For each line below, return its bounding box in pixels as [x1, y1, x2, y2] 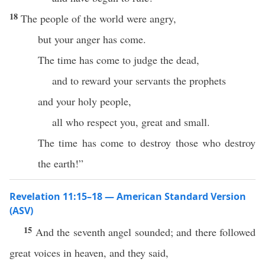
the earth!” [38, 156, 83, 170]
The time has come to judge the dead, [38, 53, 199, 67]
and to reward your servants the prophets [52, 73, 226, 88]
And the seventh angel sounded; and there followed [35, 225, 256, 239]
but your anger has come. [38, 32, 146, 46]
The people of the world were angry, [21, 11, 176, 25]
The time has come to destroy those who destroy [38, 135, 256, 150]
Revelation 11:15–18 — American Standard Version [9, 190, 246, 203]
